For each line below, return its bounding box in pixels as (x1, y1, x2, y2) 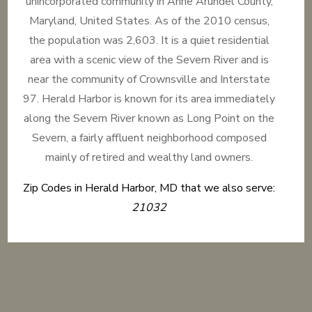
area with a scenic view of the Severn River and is (29, 52, 269, 68)
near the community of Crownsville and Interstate (28, 72, 271, 87)
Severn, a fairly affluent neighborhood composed (31, 130, 267, 146)
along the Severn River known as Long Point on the (24, 111, 275, 126)
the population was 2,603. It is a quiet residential (29, 33, 270, 48)
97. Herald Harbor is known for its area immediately (23, 91, 276, 107)
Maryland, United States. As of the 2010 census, (29, 13, 270, 29)
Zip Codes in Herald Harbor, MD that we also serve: (23, 180, 276, 196)
